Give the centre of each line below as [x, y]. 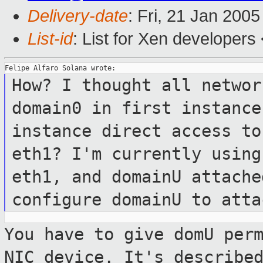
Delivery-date [78, 16]
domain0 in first [96, 108]
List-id [50, 39]
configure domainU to [116, 200]
